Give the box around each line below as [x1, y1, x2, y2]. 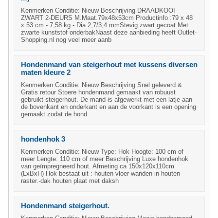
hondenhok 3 [21, 135, 65, 143]
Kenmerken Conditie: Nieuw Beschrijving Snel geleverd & [21, 81, 182, 89]
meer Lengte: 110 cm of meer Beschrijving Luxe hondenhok [21, 155, 188, 163]
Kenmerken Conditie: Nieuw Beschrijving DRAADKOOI [21, 7, 175, 14]
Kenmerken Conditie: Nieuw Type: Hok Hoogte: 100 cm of [21, 148, 183, 155]
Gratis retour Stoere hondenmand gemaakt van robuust [21, 89, 176, 96]
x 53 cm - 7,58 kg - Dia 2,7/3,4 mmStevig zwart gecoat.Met [21, 21, 188, 29]
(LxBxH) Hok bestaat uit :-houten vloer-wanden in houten [21, 170, 180, 177]
